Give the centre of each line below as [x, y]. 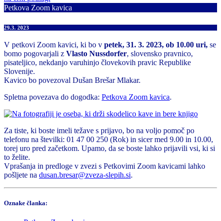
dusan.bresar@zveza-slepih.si [85, 175]
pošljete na [21, 175]
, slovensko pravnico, [160, 53]
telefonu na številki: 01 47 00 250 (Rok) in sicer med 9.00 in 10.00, [109, 139]
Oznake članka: [26, 203]
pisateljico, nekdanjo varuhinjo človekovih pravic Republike [97, 62]
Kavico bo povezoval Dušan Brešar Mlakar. [72, 80]
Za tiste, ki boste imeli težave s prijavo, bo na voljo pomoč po [99, 130]
